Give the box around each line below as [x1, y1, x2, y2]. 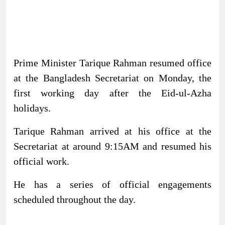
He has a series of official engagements [14, 178, 211, 190]
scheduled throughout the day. [14, 193, 136, 205]
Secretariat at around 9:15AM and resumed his [14, 140, 211, 152]
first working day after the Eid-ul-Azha [14, 87, 211, 98]
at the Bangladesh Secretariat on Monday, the [14, 72, 211, 83]
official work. [14, 155, 69, 167]
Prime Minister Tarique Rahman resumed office [14, 57, 211, 68]
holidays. [14, 102, 51, 114]
